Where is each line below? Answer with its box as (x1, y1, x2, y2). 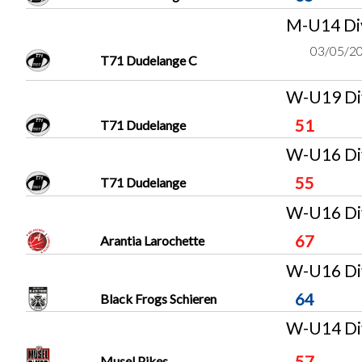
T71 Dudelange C (99, 52, 197, 68)
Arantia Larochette (99, 233, 204, 249)
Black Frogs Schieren (99, 291, 217, 307)
